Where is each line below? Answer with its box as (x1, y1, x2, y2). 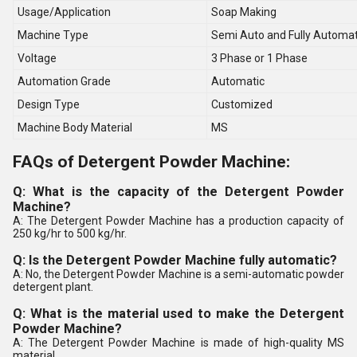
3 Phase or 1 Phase (211, 52, 308, 65)
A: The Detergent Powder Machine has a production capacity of (13, 214, 344, 227)
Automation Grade (18, 75, 111, 88)
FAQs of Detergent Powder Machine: (13, 152, 290, 171)
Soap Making (211, 6, 277, 18)
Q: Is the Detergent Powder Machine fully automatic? (13, 253, 337, 268)
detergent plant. (13, 280, 93, 293)
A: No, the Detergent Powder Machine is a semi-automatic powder (13, 268, 344, 280)
